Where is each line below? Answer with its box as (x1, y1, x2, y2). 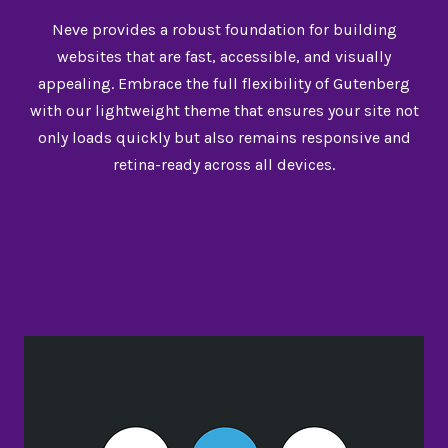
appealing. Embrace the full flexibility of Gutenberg (38, 74, 410, 93)
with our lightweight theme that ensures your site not (29, 101, 419, 120)
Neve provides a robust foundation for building (51, 20, 397, 39)
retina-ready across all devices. (113, 155, 335, 174)
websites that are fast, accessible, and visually (57, 47, 391, 66)
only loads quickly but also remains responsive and (37, 128, 411, 147)
